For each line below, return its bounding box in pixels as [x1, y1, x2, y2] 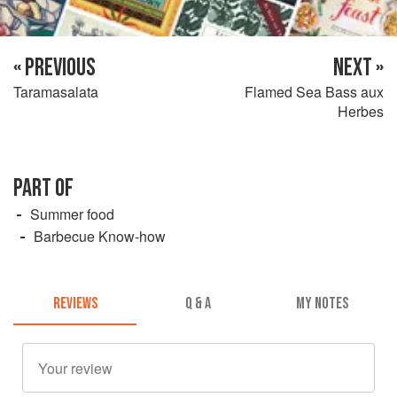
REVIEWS [52, 294, 97, 314]
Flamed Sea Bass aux [245, 81, 384, 102]
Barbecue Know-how [34, 225, 166, 246]
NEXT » [333, 52, 384, 82]
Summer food [30, 203, 114, 224]
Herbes [338, 100, 384, 121]
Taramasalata [13, 81, 98, 102]
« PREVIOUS [13, 52, 96, 82]
